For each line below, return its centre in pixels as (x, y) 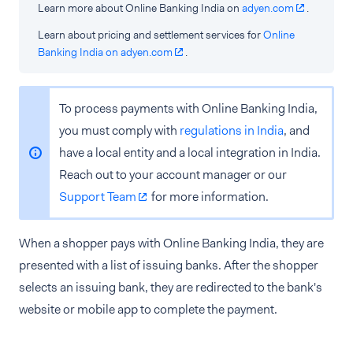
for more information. (209, 196)
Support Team (98, 196)
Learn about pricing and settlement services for (150, 34)
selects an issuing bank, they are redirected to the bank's (171, 287)
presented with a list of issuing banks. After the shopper (169, 265)
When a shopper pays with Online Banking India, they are (171, 243)
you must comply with (119, 130)
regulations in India (232, 130)
